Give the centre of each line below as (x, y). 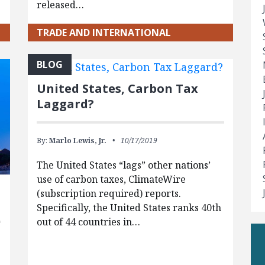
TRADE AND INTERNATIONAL (104, 33)
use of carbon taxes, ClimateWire (111, 180)
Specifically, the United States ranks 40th (129, 208)
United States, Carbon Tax (117, 89)
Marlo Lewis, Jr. (77, 141)
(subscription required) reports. (109, 194)
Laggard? (65, 104)
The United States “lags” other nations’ (123, 165)
